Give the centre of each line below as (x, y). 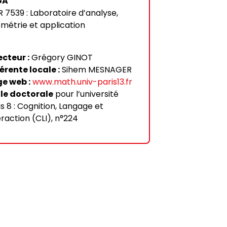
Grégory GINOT (61, 58)
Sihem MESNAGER (96, 70)
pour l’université (86, 94)
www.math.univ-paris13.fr (83, 82)
